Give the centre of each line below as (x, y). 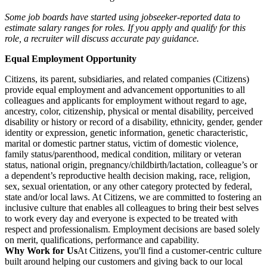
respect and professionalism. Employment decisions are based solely (132, 229)
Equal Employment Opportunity (71, 59)
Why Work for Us (41, 251)
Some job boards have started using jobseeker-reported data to (122, 17)
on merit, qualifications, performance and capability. (102, 240)
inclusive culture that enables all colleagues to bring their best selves (132, 208)
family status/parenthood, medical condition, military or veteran (123, 154)
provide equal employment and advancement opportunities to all (125, 90)
